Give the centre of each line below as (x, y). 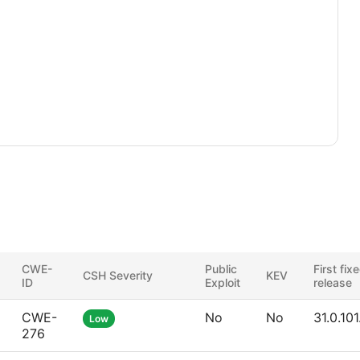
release (333, 282)
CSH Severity (118, 275)
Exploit (223, 282)
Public (221, 269)
